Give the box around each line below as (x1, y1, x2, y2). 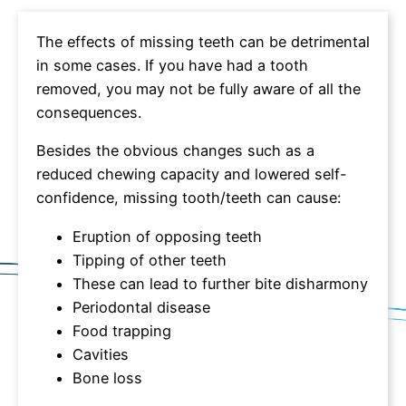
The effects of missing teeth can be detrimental (36, 33, 370, 51)
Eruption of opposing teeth (72, 227, 262, 246)
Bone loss (72, 368, 142, 387)
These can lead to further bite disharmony (72, 274, 368, 293)
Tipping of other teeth (72, 250, 227, 269)
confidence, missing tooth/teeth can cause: (36, 188, 341, 208)
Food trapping (72, 321, 171, 340)
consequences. (36, 103, 141, 121)
